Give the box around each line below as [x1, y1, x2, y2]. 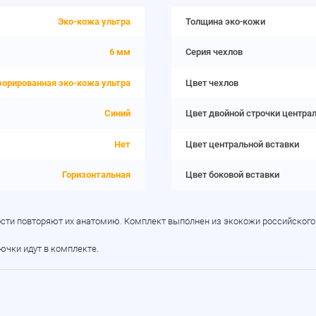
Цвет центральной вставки [185, 138, 299, 150]
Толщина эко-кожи [185, 16, 265, 27]
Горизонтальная [62, 169, 131, 181]
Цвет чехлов [185, 77, 238, 88]
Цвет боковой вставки [185, 169, 279, 181]
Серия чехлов [185, 47, 243, 58]
